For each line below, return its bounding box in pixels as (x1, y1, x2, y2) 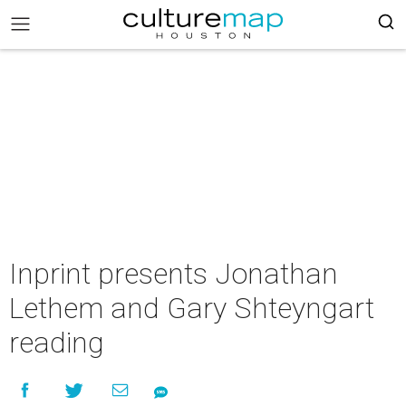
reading (9, 325, 104, 360)
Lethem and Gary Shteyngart (9, 291, 374, 325)
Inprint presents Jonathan (9, 256, 338, 291)
